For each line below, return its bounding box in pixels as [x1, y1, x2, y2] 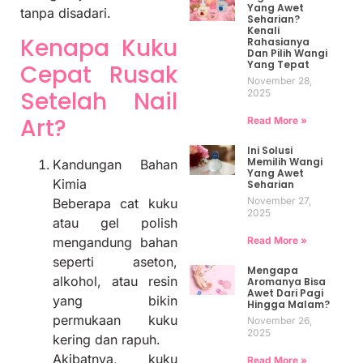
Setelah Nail [20, 85, 177, 117]
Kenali [246, 23, 280, 37]
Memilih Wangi [246, 154, 322, 169]
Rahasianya [246, 34, 310, 49]
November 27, [246, 194, 311, 207]
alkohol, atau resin [53, 272, 177, 289]
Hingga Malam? [246, 297, 330, 311]
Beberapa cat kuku [53, 194, 177, 211]
